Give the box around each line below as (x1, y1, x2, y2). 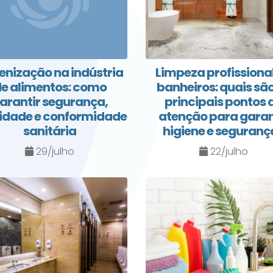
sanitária (23, 122, 76, 140)
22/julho (207, 144, 248, 159)
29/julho (34, 144, 74, 159)
